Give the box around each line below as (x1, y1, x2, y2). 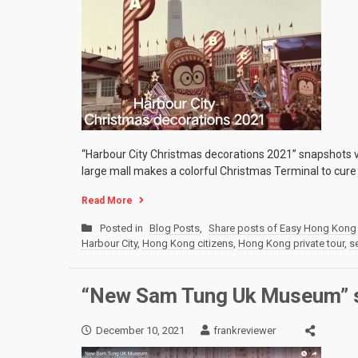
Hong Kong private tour (238, 237, 344, 250)
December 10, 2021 (96, 324, 185, 336)
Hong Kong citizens (142, 237, 233, 250)
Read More (82, 195, 133, 207)
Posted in (100, 222, 145, 235)
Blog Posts (149, 222, 200, 235)
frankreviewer (213, 324, 276, 336)
